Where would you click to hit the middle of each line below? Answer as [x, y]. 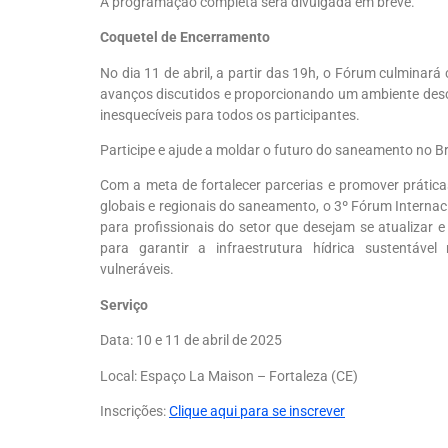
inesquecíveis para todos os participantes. [230, 114]
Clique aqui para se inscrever [257, 410]
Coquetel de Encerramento [185, 37]
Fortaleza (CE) [313, 375]
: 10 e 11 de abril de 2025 [206, 340]
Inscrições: [133, 410]
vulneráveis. [137, 269]
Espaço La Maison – [204, 375]
